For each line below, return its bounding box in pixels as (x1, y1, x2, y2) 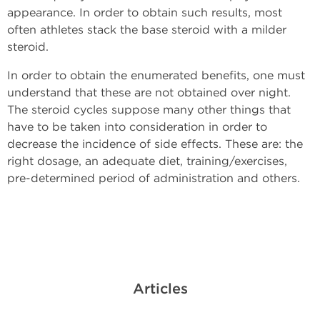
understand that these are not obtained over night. (7, 86, 291, 99)
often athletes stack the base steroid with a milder (7, 23, 286, 36)
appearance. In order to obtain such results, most (7, 6, 282, 19)
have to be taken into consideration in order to (7, 120, 267, 134)
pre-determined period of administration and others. (7, 171, 300, 185)
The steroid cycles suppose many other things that (7, 103, 291, 116)
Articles (132, 281, 188, 298)
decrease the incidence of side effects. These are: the (7, 137, 303, 151)
